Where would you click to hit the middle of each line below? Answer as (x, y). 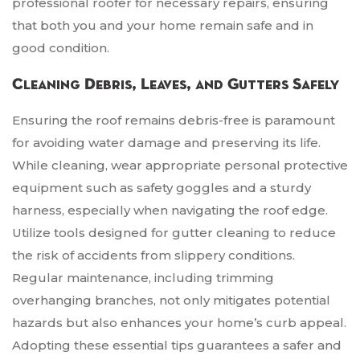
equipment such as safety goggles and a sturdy (162, 188)
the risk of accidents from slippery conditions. (153, 256)
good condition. (61, 48)
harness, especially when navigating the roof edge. (170, 211)
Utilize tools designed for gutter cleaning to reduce (174, 233)
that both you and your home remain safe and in (163, 26)
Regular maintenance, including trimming (143, 278)
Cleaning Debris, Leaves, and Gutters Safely (176, 85)
